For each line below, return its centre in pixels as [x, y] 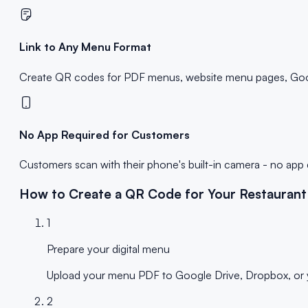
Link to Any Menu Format [85, 47]
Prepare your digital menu [108, 249]
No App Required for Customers [104, 134]
